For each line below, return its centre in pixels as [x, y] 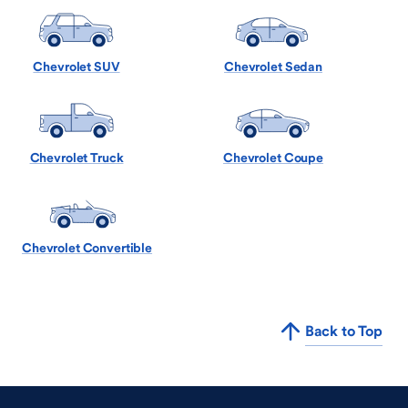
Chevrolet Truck [76, 157]
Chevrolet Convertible [87, 248]
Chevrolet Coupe [273, 157]
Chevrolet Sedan [273, 67]
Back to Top [343, 331]
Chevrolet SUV [76, 67]
